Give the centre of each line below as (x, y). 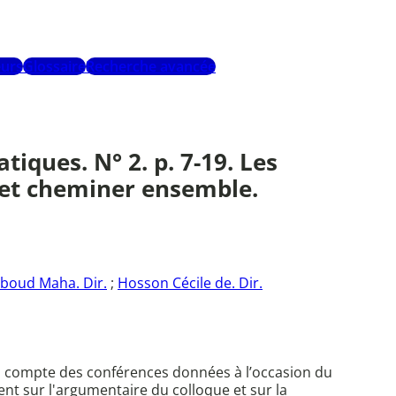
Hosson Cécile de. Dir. (190, 283)
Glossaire (54, 67)
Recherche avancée (151, 67)
